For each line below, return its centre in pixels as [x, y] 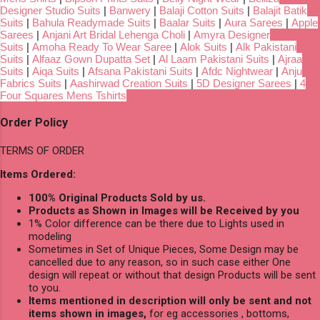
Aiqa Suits [56, 71]
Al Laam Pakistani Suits [214, 59]
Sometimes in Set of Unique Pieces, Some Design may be [164, 249]
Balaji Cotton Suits [202, 10]
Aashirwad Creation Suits [129, 83]
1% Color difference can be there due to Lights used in [156, 223]
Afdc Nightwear [237, 71]
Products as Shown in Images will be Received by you [164, 210]
